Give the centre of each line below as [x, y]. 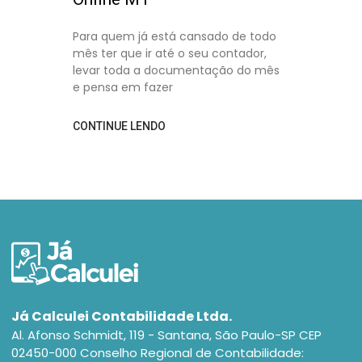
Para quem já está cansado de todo [175, 36]
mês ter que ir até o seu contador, [170, 53]
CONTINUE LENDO [119, 126]
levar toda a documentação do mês [176, 70]
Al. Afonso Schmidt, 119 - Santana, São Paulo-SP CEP [166, 335]
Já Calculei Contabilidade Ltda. [122, 316]
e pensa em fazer [123, 87]
